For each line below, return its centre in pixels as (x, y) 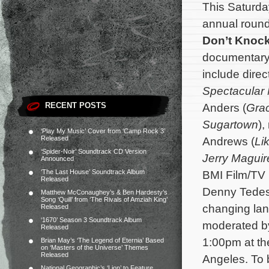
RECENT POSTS (76, 105)
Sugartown (230, 124)
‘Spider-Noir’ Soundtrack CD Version (94, 151)
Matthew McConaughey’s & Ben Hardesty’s (104, 192)
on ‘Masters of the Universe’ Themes (95, 247)
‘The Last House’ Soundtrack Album (93, 172)
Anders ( (224, 107)
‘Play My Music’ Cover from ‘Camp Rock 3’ (103, 131)
